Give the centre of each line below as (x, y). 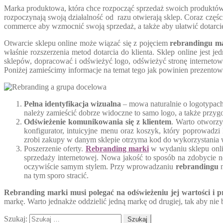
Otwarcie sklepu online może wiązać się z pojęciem (87, 43)
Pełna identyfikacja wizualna (72, 104)
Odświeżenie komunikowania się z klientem (98, 121)
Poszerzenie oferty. (55, 148)
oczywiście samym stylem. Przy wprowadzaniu (100, 166)
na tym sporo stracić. (56, 175)
